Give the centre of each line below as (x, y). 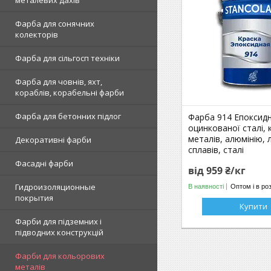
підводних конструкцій (59, 232)
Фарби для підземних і (58, 221)
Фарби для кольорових (60, 256)
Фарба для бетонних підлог (68, 116)
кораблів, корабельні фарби (70, 92)
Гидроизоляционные (55, 187)
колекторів (37, 34)
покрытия (34, 198)
